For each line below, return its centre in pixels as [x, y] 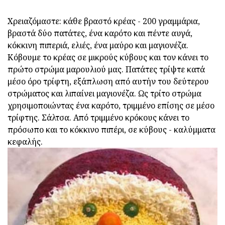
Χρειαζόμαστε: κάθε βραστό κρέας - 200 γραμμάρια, [104, 21]
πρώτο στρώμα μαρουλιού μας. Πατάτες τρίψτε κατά [106, 69]
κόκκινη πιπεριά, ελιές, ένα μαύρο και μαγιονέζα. [98, 45]
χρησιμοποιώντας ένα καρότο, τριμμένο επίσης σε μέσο [111, 105]
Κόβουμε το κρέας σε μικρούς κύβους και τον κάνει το [108, 57]
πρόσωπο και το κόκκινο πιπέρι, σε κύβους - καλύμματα [111, 129]
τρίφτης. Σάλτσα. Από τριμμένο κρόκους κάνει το [98, 117]
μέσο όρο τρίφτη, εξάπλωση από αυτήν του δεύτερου [108, 81]
